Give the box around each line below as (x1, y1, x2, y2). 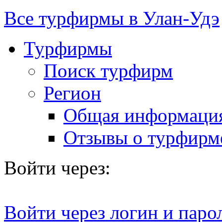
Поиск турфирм (44, 59, 173, 81)
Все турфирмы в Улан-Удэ (4, 7, 220, 29)
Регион (44, 82, 101, 104)
